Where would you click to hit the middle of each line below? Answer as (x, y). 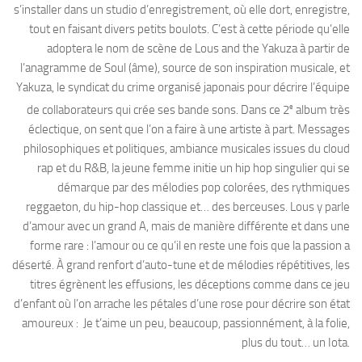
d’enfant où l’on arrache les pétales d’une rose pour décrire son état (182, 304)
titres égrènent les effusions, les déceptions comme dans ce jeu (190, 285)
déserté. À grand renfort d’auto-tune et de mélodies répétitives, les (181, 265)
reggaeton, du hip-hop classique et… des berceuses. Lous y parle (188, 207)
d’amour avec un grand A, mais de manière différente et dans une (186, 227)
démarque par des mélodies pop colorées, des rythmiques (204, 188)
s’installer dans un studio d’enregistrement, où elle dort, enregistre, (182, 10)
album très (322, 110)
